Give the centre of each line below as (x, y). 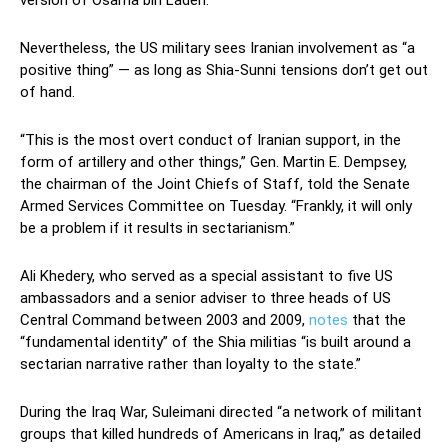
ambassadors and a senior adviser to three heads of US (205, 297)
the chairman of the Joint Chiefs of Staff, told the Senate (215, 183)
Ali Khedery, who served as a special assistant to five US (206, 275)
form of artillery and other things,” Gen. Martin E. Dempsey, (213, 161)
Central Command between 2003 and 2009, (164, 319)
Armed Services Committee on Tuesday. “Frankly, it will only (216, 205)
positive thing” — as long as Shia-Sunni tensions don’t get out (224, 69)
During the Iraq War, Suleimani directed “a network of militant (221, 411)
